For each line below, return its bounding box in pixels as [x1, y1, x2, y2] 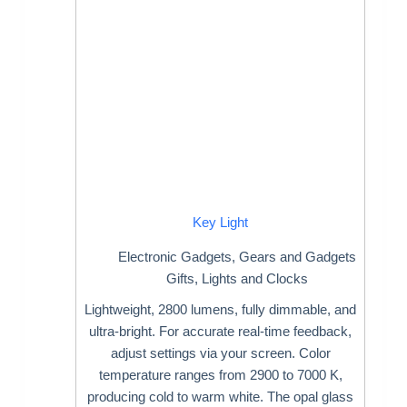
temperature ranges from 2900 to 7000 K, [98, 367, 342, 382]
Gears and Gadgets [239, 249, 357, 264]
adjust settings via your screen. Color [110, 345, 331, 361]
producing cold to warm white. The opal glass [87, 389, 354, 404]
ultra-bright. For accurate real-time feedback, [89, 323, 352, 339]
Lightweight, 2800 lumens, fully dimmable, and [84, 302, 357, 317]
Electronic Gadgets [118, 249, 233, 264]
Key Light [193, 213, 249, 230]
